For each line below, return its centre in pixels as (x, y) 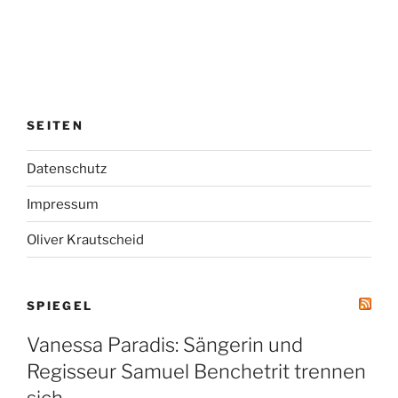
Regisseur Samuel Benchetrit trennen (196, 371)
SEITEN (56, 125)
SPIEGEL (60, 306)
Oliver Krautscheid (85, 239)
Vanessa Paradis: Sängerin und (165, 344)
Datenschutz (67, 168)
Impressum (63, 204)
